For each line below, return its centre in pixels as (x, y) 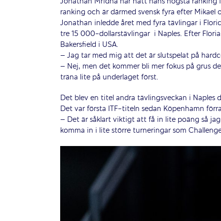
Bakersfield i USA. (89, 45)
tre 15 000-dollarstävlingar (105, 34)
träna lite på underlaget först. (109, 77)
